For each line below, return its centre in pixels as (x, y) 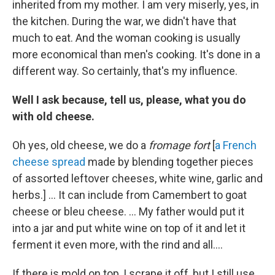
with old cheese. (53, 116)
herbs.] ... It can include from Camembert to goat (130, 195)
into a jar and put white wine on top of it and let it (129, 228)
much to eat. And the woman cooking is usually (126, 38)
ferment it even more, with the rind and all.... (118, 245)
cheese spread (49, 162)
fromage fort (180, 145)
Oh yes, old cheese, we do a (80, 145)
